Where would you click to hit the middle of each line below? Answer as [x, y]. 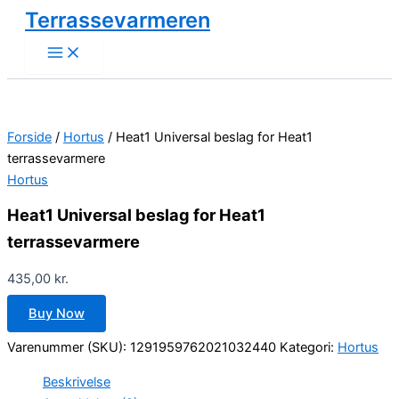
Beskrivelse [77, 382]
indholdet [35, 53]
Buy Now [57, 313]
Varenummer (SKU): [69, 348]
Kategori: [309, 348]
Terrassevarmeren [118, 20]
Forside [29, 138]
